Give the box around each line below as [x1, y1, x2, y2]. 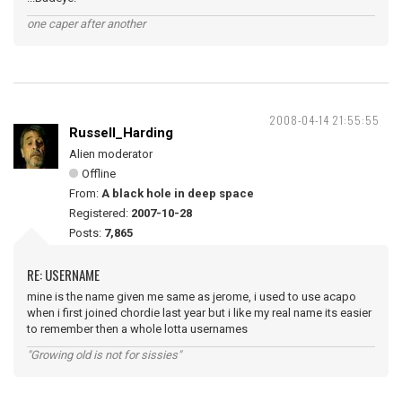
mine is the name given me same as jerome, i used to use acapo [27, 290, 356, 303]
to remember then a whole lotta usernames [27, 322, 248, 336]
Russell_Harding [69, 125, 173, 141]
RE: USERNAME [27, 265, 100, 284]
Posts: [69, 226, 104, 240]
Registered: [69, 206, 131, 220]
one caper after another [27, 17, 145, 31]
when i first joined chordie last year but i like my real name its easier [27, 306, 371, 319]
